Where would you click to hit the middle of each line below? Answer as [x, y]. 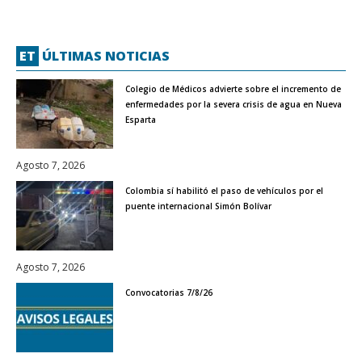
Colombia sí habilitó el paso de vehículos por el [224, 190]
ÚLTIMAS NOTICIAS [104, 55]
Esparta [142, 119]
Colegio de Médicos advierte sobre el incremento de [233, 88]
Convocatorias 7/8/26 [169, 292]
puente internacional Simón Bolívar [198, 206]
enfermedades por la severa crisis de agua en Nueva [234, 104]
